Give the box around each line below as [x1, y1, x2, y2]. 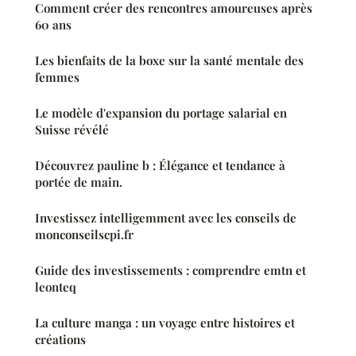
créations [35, 331, 86, 348]
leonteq [35, 279, 76, 296]
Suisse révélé [35, 122, 109, 138]
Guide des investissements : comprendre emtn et [35, 262, 306, 279]
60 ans [35, 17, 72, 33]
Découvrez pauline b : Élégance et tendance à [35, 157, 285, 174]
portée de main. [35, 174, 122, 191]
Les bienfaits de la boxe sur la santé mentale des [35, 52, 304, 69]
